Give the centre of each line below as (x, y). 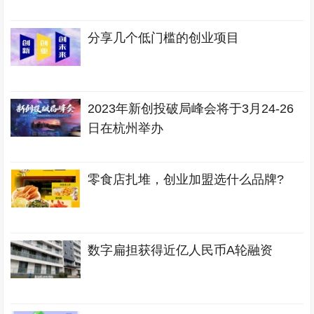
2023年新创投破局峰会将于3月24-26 (191, 109)
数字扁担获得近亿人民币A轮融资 (180, 250)
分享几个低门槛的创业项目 (164, 38)
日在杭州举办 (126, 128)
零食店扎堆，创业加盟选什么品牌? (186, 179)
